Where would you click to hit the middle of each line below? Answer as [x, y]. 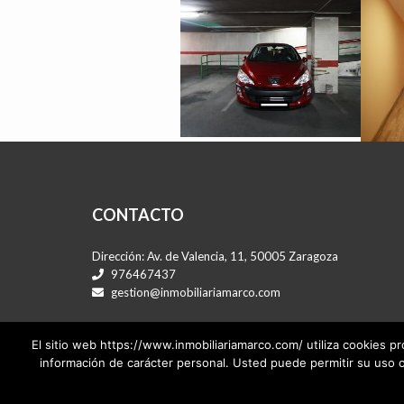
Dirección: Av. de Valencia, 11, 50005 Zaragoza [215, 256]
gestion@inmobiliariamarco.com [194, 292]
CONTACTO [138, 215]
